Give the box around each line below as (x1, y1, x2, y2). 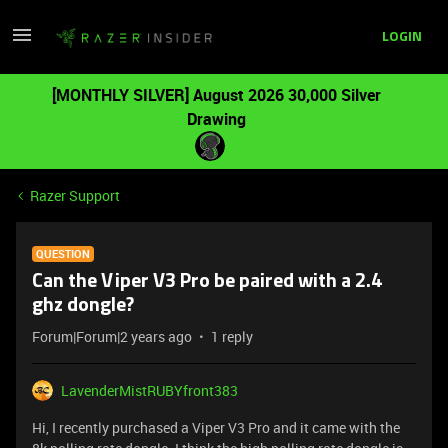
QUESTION (36, 246, 90, 261)
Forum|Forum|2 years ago (32, 327, 192, 346)
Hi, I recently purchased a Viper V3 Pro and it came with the (32, 418, 400, 437)
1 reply (211, 327, 253, 346)
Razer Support (30, 186, 120, 205)
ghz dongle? (32, 296, 134, 316)
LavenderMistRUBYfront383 (61, 381, 238, 400)
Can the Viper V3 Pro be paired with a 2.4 (32, 272, 383, 292)
